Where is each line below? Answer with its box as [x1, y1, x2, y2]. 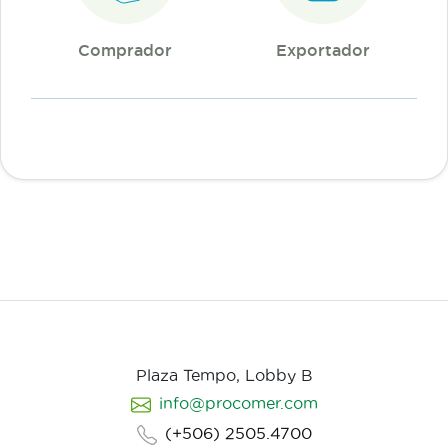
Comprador [78, 41, 172, 59]
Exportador [276, 41, 370, 59]
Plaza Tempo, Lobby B [135, 366, 313, 384]
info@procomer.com [158, 394, 318, 412]
